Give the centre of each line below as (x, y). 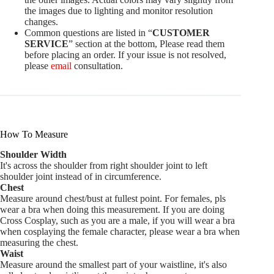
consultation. (97, 66)
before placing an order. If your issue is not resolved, (125, 55)
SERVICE (46, 44)
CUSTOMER (181, 33)
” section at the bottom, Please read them (146, 44)
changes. (41, 22)
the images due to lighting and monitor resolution (119, 11)
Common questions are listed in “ (88, 33)
